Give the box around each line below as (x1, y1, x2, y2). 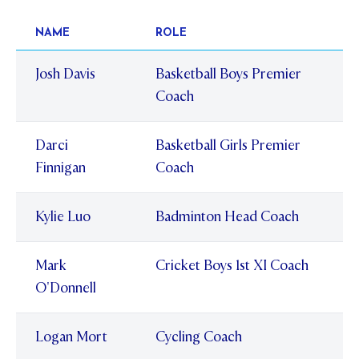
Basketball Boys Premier (155, 64, 301, 83)
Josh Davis (35, 64, 95, 83)
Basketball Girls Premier (155, 135, 301, 155)
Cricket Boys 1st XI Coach (155, 256, 309, 275)
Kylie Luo (35, 207, 91, 226)
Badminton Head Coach (155, 207, 299, 226)
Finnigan (35, 158, 86, 177)
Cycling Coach (155, 327, 242, 346)
